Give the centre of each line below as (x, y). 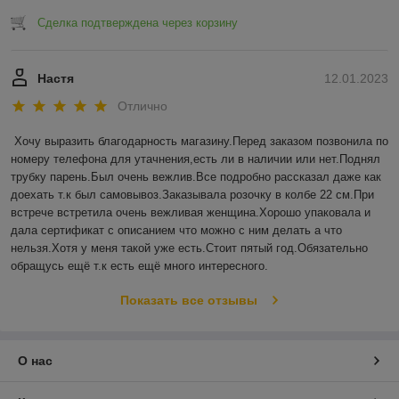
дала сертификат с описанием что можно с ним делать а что (176, 231)
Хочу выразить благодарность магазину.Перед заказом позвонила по (201, 142)
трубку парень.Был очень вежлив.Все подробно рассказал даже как (196, 177)
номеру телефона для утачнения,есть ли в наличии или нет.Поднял (195, 159)
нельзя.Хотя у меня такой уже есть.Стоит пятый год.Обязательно (189, 248)
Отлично (142, 106)
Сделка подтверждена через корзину (138, 23)
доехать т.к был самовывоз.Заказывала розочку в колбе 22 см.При (192, 195)
